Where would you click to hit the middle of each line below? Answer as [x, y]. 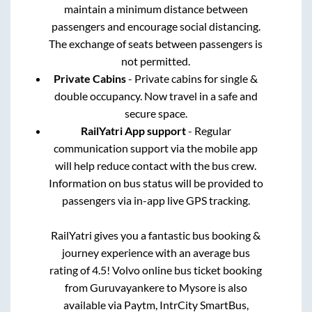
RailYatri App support [133, 130]
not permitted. [156, 61]
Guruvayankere [127, 287]
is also [231, 287]
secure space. [156, 113]
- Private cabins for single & [192, 78]
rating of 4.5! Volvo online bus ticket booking [156, 270]
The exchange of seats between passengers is [156, 43]
